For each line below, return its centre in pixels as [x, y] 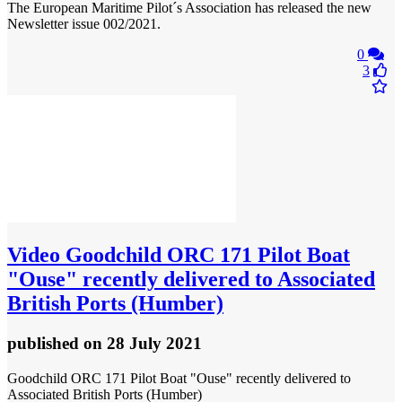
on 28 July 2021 [143, 344]
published [45, 344]
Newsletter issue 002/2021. [84, 23]
